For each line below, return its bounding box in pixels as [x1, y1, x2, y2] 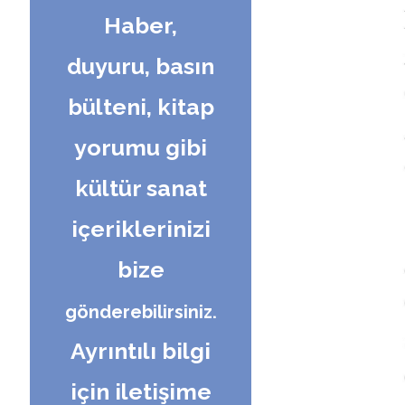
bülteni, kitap [67, 92, 214, 120]
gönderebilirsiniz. [64, 300, 217, 323]
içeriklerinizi [71, 214, 211, 242]
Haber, [104, 11, 177, 39]
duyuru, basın [67, 52, 214, 80]
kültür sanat [74, 174, 207, 202]
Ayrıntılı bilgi [71, 336, 211, 364]
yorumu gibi [74, 133, 207, 161]
